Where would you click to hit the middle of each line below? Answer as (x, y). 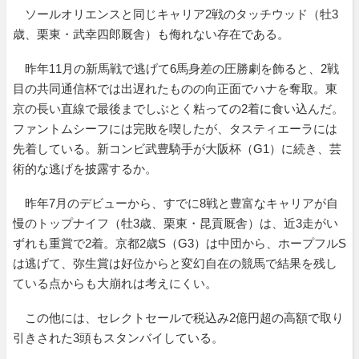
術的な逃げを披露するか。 (85, 168)
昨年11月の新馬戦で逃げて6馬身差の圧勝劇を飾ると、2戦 (176, 68)
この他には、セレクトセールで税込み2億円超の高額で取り (178, 317)
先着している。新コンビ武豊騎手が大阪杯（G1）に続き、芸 (177, 148)
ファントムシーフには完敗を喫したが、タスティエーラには (175, 128)
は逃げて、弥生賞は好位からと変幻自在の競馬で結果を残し (175, 263)
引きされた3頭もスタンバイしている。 (118, 337)
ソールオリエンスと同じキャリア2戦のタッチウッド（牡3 (175, 14)
